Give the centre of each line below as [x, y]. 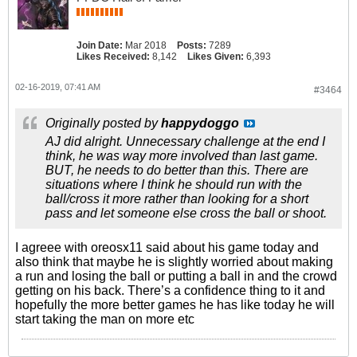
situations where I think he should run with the [174, 184]
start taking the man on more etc [105, 319]
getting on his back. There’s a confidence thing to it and [170, 290]
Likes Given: [216, 57]
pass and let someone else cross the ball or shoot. [186, 213]
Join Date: [100, 45]
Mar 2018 [146, 45]
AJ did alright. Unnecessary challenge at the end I [185, 141]
